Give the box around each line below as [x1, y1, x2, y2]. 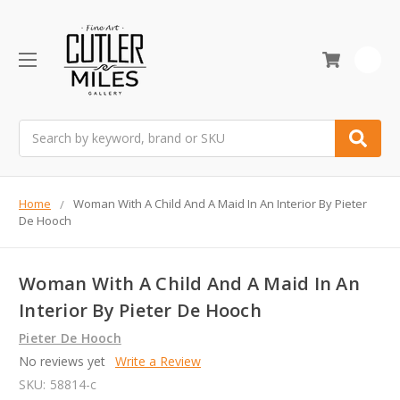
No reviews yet [19, 353, 105, 371]
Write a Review [114, 353, 201, 371]
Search [19, 120, 58, 137]
